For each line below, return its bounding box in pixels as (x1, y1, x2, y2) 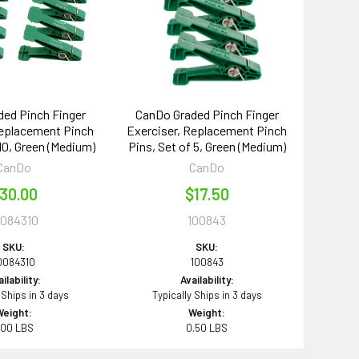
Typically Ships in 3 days (151, 288, 262, 301)
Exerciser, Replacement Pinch (127, 122, 288, 138)
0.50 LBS (186, 321, 228, 334)
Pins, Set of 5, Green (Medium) (127, 138, 286, 154)
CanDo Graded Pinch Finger (135, 106, 279, 122)
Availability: (179, 272, 234, 286)
